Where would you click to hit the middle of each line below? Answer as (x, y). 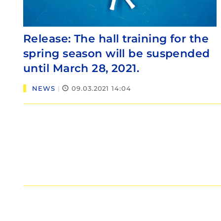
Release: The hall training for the (116, 38)
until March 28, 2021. (81, 68)
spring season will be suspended (117, 53)
